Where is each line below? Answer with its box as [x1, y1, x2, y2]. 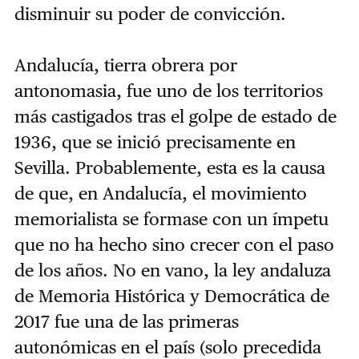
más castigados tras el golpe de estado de [14, 106, 337, 127]
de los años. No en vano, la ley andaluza [14, 260, 331, 281]
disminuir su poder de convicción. [14, 3, 286, 25]
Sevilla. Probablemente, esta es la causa [14, 157, 325, 179]
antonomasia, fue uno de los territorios [14, 80, 323, 102]
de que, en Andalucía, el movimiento [14, 183, 307, 204]
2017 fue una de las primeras [14, 311, 239, 333]
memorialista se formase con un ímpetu [14, 208, 329, 230]
